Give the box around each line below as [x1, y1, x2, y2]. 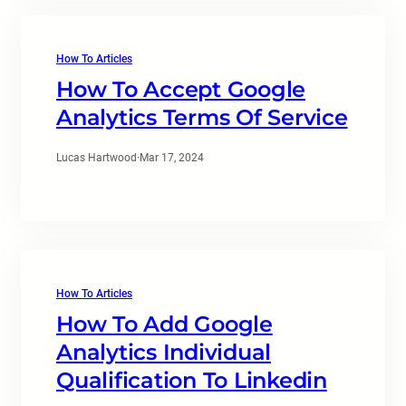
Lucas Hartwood [56, 151, 137, 164]
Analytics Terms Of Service [56, 104, 348, 130]
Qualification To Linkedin [56, 367, 327, 393]
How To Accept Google [56, 76, 305, 102]
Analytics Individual [56, 339, 271, 365]
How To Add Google [56, 311, 273, 337]
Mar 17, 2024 [140, 151, 204, 164]
